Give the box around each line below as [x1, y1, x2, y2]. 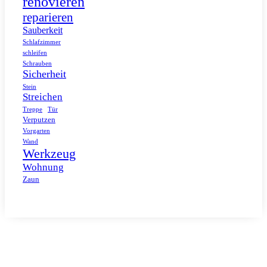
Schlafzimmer [23, 38, 61, 45]
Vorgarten [23, 126, 50, 134]
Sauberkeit [23, 24, 63, 35]
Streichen [23, 91, 63, 103]
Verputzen [23, 115, 55, 124]
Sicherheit [23, 67, 66, 80]
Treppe [23, 105, 42, 113]
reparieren [23, 10, 73, 24]
